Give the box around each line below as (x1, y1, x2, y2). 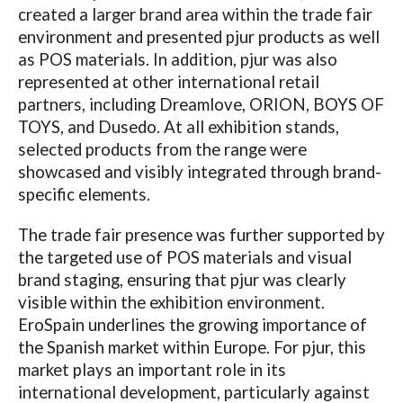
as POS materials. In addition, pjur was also (17, 49, 337, 69)
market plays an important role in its (17, 359, 286, 380)
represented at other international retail (17, 71, 319, 92)
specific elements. (17, 184, 150, 204)
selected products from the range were (17, 139, 307, 159)
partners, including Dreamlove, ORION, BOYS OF (17, 94, 384, 114)
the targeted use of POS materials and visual (17, 246, 352, 267)
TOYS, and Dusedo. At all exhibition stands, (17, 116, 339, 137)
